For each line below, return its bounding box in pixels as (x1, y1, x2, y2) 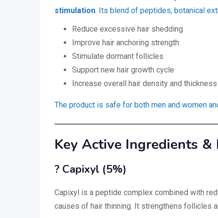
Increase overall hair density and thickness (72, 78, 217, 88)
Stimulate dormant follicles (72, 51, 163, 61)
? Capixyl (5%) (54, 162, 127, 177)
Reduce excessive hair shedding (72, 24, 183, 34)
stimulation (54, 5, 95, 15)
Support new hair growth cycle (72, 65, 174, 74)
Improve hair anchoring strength (72, 37, 179, 47)
